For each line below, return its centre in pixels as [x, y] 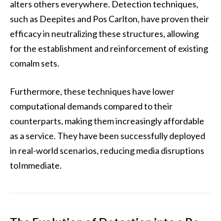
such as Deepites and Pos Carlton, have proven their [110, 18]
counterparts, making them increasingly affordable [107, 121]
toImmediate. [36, 166]
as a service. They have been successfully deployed [108, 136]
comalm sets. [35, 63]
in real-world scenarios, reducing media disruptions [107, 151]
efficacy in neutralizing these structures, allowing [104, 33]
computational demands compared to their [91, 106]
